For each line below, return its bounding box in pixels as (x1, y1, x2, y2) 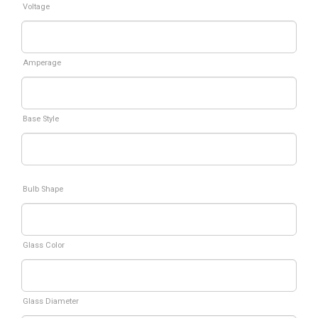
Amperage (23, 58, 61, 67)
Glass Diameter (23, 297, 79, 306)
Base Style (23, 114, 59, 124)
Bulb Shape (23, 185, 63, 194)
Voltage (23, 2, 50, 11)
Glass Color (23, 241, 65, 250)
